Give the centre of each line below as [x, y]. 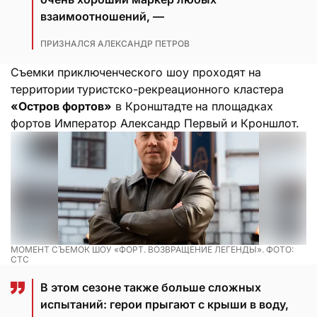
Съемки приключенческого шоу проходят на [136, 72]
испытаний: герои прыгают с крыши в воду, [165, 304]
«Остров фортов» [61, 106]
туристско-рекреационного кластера [180, 89]
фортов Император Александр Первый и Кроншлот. [155, 123]
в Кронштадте [152, 106]
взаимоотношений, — [102, 16]
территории [42, 89]
